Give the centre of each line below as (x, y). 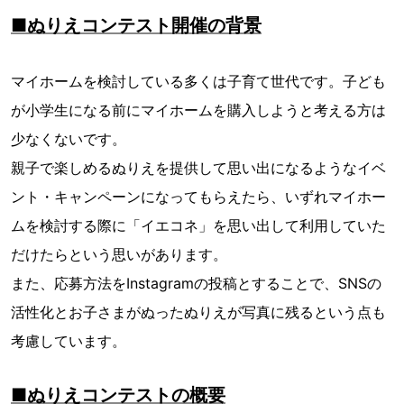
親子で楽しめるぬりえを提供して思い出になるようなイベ (198, 168)
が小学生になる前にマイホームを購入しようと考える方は (198, 110)
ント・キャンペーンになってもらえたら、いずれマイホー (198, 197)
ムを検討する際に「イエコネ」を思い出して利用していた (198, 226)
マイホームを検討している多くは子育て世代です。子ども (198, 82)
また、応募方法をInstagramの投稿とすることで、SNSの (196, 284)
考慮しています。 (69, 341)
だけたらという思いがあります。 (119, 255)
